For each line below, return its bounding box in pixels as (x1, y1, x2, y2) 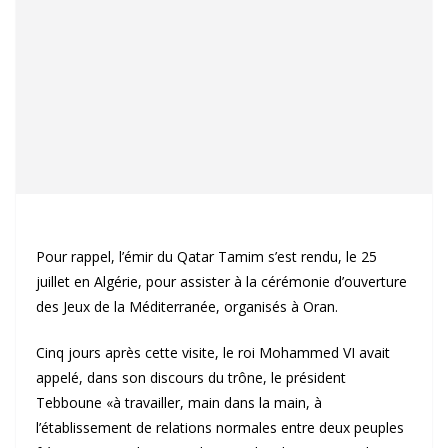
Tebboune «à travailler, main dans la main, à (36, 393, 322, 412)
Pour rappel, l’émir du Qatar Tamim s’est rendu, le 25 (36, 247, 377, 266)
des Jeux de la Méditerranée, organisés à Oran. (36, 297, 338, 316)
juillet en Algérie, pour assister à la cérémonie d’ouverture (36, 272, 407, 291)
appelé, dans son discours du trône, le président (36, 368, 346, 387)
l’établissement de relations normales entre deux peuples (36, 418, 404, 437)
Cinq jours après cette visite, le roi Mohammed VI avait (36, 343, 390, 362)
